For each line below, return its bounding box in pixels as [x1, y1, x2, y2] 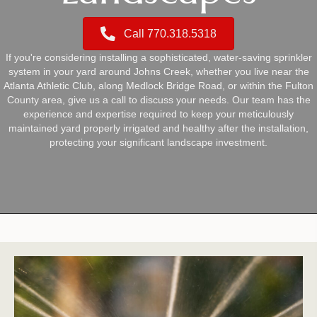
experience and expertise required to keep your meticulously [23, 108, 294, 120]
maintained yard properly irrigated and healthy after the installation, [8, 122, 309, 134]
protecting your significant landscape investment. [50, 136, 267, 148]
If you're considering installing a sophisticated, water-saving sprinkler [5, 51, 312, 63]
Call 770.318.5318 [124, 28, 217, 40]
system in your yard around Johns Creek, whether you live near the [8, 65, 309, 77]
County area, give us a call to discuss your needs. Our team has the [6, 93, 311, 105]
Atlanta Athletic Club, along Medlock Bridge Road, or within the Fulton [4, 79, 313, 91]
